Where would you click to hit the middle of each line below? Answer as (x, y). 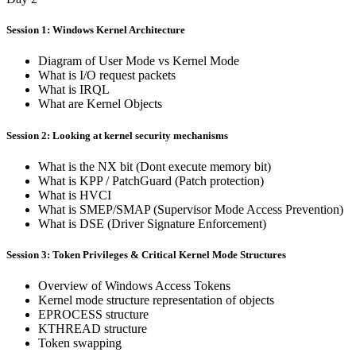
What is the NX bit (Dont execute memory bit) (155, 166)
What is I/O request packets (107, 75)
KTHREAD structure (93, 329)
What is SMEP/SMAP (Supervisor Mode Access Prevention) (191, 209)
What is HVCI (75, 195)
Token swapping (80, 343)
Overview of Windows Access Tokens (134, 286)
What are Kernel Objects (100, 104)
